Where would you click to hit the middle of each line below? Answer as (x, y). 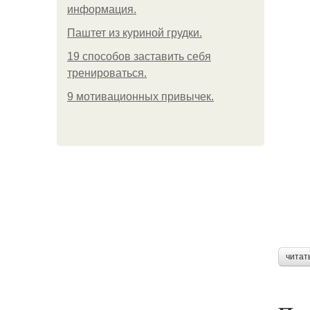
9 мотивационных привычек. (140, 97)
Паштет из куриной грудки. (135, 33)
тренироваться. (107, 73)
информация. (102, 9)
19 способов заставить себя (139, 56)
